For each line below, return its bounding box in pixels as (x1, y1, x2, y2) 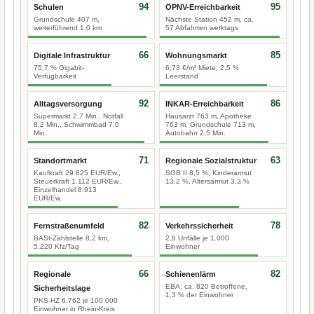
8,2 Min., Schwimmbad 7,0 (34, 121, 119, 128)
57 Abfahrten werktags (165, 24, 238, 32)
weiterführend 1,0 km (34, 24, 102, 32)
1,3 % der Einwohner (165, 291, 233, 299)
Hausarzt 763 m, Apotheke (165, 112, 252, 120)
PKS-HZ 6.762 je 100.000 (34, 296, 118, 304)
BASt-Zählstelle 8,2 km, (34, 234, 109, 242)
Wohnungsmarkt (165, 51, 227, 60)
